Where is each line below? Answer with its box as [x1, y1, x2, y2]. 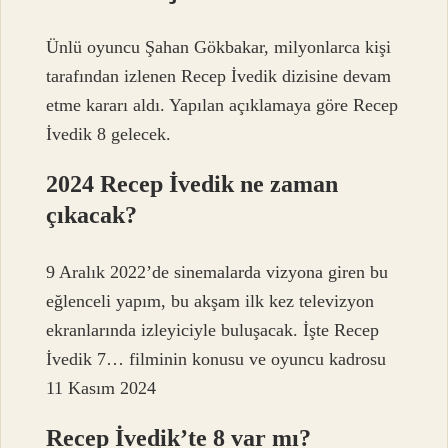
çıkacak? [46, 202, 138, 229]
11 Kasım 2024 [46, 377, 157, 398]
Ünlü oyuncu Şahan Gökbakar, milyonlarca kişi [46, 37, 392, 58]
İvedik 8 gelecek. [46, 124, 172, 145]
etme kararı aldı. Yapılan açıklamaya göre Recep [46, 95, 399, 116]
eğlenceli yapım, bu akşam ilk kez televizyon [46, 290, 375, 311]
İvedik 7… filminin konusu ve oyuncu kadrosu [46, 348, 387, 369]
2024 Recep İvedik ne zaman [46, 171, 339, 198]
